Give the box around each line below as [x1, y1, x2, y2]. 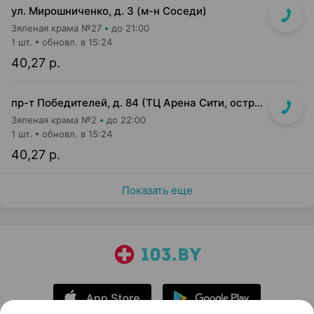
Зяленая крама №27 [11, 22, 102, 34]
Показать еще [121, 184, 193, 197]
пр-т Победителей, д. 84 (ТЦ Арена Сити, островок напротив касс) [254, 96, 263, 109]
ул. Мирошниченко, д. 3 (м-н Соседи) [11, 4, 207, 18]
